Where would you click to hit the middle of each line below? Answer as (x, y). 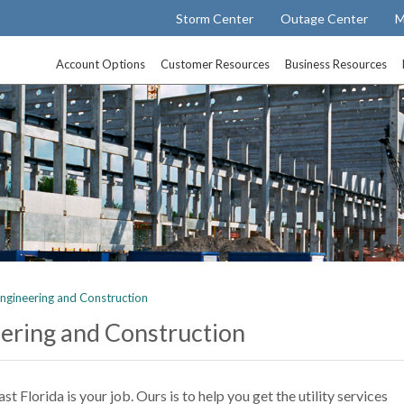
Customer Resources (216, 64)
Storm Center (215, 18)
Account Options (101, 64)
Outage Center (325, 18)
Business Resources (336, 64)
